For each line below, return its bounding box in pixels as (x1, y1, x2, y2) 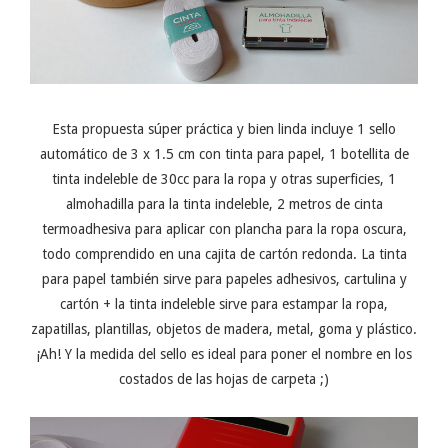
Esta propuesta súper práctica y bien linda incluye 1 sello (52, 120, 396, 137)
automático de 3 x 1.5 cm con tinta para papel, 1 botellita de (39, 145, 409, 162)
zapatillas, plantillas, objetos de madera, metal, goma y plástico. (31, 320, 417, 337)
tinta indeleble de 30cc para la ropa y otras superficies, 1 (52, 170, 396, 187)
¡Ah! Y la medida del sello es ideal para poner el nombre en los (36, 345, 412, 362)
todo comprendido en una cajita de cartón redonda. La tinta (41, 245, 407, 262)
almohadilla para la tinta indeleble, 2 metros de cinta (65, 195, 383, 212)
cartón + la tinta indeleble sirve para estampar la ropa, (60, 295, 388, 312)
